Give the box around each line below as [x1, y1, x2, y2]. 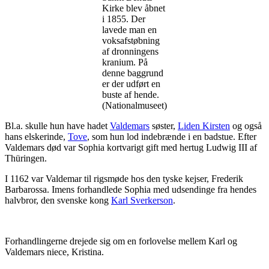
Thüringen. [5, 153, 47, 163]
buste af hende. [102, 89, 159, 100]
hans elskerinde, [5, 131, 68, 142]
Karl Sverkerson [111, 195, 173, 205]
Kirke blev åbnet [102, 2, 165, 13]
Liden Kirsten [178, 120, 230, 131]
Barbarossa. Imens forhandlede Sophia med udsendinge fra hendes [5, 184, 256, 195]
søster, [150, 120, 178, 131]
